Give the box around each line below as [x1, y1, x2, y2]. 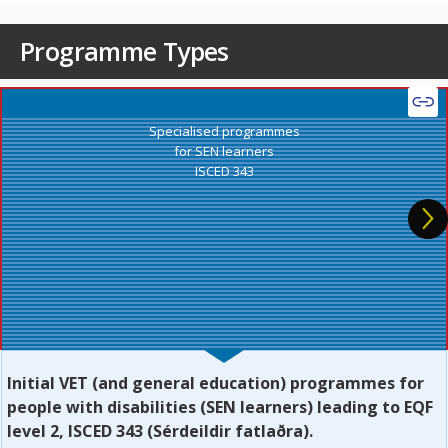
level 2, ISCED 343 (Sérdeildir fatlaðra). [7, 420, 313, 443]
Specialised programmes [148, 122, 300, 141]
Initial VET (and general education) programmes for [7, 372, 424, 395]
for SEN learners [174, 142, 274, 161]
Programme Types [20, 34, 229, 69]
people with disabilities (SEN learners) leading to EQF [7, 396, 433, 419]
